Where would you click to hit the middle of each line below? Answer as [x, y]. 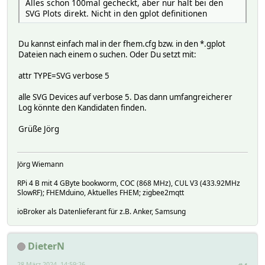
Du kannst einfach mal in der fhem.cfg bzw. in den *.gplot [122, 44]
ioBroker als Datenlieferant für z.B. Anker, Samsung [101, 211]
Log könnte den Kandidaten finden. [83, 108]
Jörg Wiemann [40, 164]
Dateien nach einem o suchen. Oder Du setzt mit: [107, 55]
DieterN [46, 246]
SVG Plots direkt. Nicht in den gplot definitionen [116, 14]
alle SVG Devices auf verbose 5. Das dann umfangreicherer [125, 97]
